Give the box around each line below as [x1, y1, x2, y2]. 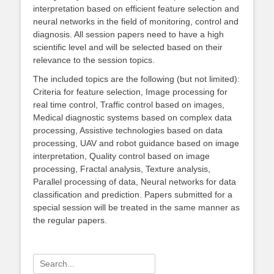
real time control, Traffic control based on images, [33, 100, 224, 109]
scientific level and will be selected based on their [33, 42, 223, 52]
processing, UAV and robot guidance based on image [33, 138, 239, 148]
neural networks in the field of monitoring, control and [33, 17, 239, 26]
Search [32, 254, 60, 264]
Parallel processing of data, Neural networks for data [33, 177, 236, 187]
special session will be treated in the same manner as [33, 202, 240, 212]
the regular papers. [33, 215, 107, 225]
